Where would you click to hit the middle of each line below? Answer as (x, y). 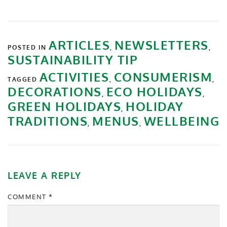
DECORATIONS (55, 91)
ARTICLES (79, 45)
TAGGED (24, 79)
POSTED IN (28, 47)
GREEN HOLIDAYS (64, 106)
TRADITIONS (48, 121)
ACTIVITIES (74, 77)
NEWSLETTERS (162, 45)
